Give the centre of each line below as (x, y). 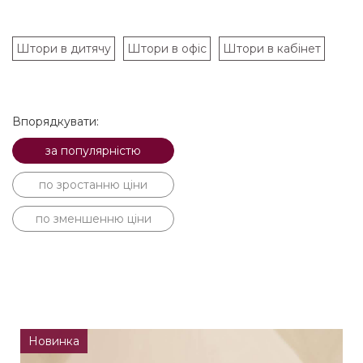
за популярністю (93, 151)
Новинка (54, 341)
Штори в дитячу (64, 49)
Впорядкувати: (56, 122)
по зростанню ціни (93, 185)
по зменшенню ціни (93, 219)
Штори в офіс (167, 49)
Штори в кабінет (272, 49)
